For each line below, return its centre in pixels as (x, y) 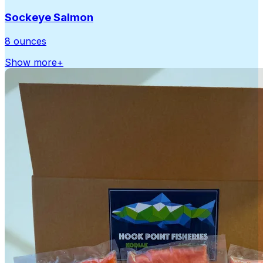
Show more (31, 62)
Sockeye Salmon (49, 18)
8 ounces (26, 41)
